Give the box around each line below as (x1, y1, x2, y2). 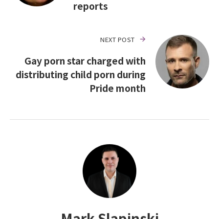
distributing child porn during (16, 67, 146, 81)
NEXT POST (100, 34, 135, 44)
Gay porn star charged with (24, 53, 146, 67)
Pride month (89, 81, 146, 94)
